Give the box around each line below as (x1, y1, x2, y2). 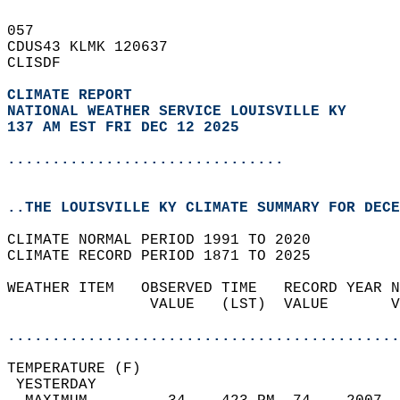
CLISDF (7, 55, 79, 71)
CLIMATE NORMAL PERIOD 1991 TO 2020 (7, 232, 329, 248)
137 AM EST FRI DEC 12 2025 (7, 120, 239, 136)
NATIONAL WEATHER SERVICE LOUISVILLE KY (7, 104, 346, 120)
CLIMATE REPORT (7, 87, 141, 104)
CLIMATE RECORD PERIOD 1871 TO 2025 (7, 248, 329, 264)
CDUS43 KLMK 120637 (7, 39, 186, 55)
